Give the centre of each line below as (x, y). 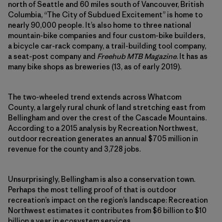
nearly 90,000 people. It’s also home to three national (100, 25)
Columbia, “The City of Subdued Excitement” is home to (105, 14)
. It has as (192, 56)
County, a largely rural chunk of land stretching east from (107, 107)
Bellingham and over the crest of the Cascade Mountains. (107, 117)
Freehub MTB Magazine (137, 56)
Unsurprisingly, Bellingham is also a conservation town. (102, 179)
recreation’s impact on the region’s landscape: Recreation (108, 200)
